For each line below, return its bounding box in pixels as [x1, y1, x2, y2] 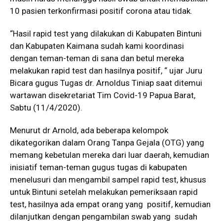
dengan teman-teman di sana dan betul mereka [10, 53, 184, 64]
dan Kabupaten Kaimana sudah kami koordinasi [10, 41, 184, 51]
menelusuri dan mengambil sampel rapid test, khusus [10, 175, 206, 185]
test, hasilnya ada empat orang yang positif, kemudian [10, 199, 211, 210]
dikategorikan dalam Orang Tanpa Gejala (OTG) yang [10, 138, 204, 148]
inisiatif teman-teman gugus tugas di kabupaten [10, 162, 187, 173]
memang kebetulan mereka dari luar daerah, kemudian [10, 150, 209, 160]
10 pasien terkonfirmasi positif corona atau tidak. [10, 6, 192, 16]
